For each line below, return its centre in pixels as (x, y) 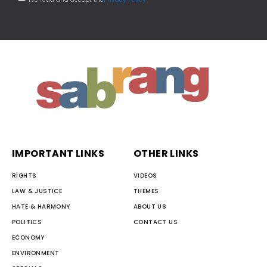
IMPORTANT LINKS (58, 153)
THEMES (146, 191)
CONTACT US (156, 222)
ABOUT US (150, 206)
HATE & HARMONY (41, 206)
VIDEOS (145, 175)
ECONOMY (28, 237)
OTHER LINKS (166, 153)
